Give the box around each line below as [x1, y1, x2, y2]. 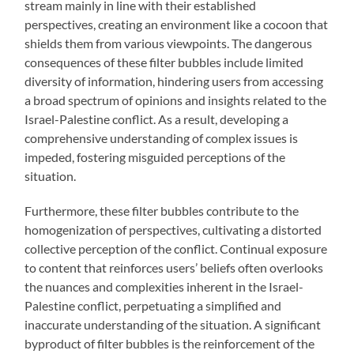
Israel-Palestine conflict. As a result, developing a [24, 111, 289, 127]
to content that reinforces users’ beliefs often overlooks [24, 260, 324, 276]
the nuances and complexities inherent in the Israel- [24, 279, 304, 295]
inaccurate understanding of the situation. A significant [24, 317, 322, 333]
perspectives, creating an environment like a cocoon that [24, 17, 329, 32]
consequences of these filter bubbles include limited [24, 55, 304, 70]
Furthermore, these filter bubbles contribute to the [24, 203, 299, 219]
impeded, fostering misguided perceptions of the [24, 149, 286, 165]
